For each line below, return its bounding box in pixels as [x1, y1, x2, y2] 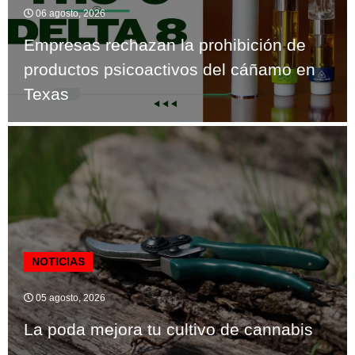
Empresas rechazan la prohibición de [24, 35, 306, 54]
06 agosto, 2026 [33, 7, 105, 19]
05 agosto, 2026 [33, 292, 105, 303]
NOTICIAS [32, 254, 85, 268]
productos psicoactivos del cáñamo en [24, 59, 315, 78]
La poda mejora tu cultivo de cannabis [24, 319, 313, 338]
